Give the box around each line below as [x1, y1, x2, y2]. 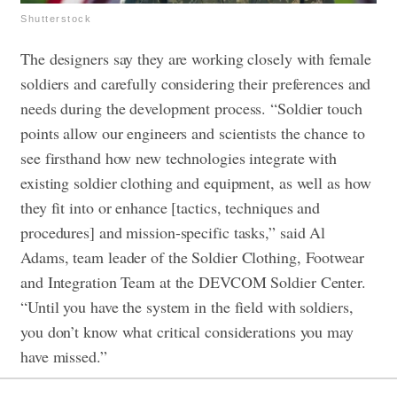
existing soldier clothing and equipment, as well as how [20, 171, 371, 193]
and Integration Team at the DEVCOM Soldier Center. [20, 270, 366, 292]
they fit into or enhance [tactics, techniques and [20, 196, 321, 218]
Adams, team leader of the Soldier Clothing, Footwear [20, 245, 364, 268]
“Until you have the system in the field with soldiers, [20, 295, 354, 317]
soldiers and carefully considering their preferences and [20, 72, 371, 94]
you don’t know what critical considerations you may [20, 320, 354, 342]
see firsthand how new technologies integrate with [20, 146, 338, 168]
